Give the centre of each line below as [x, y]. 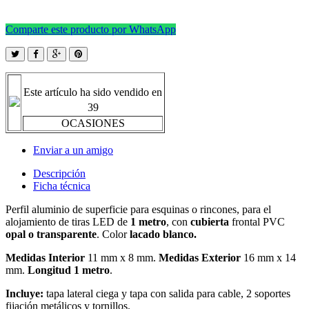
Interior [67, 257]
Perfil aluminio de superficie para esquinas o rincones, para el [138, 209]
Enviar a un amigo [73, 150]
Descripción [59, 173]
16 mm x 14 [268, 257]
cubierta [210, 221]
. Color [113, 234]
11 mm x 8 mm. [122, 257]
